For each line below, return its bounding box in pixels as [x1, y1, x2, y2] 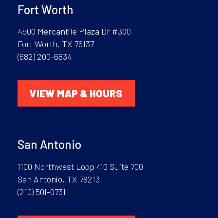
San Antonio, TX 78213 [17, 173, 100, 184]
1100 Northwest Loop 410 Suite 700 [17, 161, 143, 172]
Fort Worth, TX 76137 [17, 38, 94, 49]
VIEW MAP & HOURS [29, 87, 123, 100]
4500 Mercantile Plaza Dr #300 [17, 25, 131, 36]
